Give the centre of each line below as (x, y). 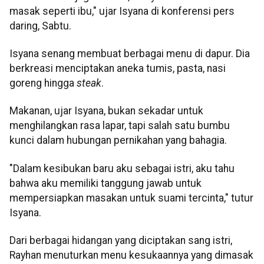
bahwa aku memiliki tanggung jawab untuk (105, 183)
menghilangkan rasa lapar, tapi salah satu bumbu (120, 126)
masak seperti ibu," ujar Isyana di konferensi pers (122, 11)
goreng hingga (43, 83)
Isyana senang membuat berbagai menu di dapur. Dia (130, 54)
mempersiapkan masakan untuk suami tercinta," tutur (131, 198)
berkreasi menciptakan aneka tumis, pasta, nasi (118, 69)
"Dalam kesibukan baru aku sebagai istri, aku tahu (122, 168)
